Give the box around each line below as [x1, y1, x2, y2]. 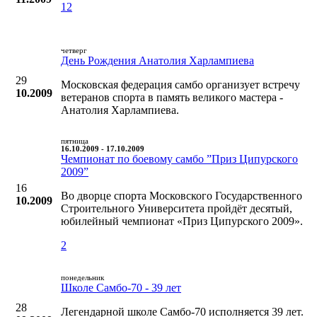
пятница [61, 137, 88, 145]
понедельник [61, 273, 104, 282]
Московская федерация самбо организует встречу [61, 78, 300, 91]
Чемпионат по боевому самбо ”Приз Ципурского [61, 152, 298, 165]
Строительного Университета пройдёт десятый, [61, 202, 292, 214]
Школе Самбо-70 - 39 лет [61, 281, 181, 294]
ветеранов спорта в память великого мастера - [61, 91, 283, 103]
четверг [61, 46, 87, 54]
